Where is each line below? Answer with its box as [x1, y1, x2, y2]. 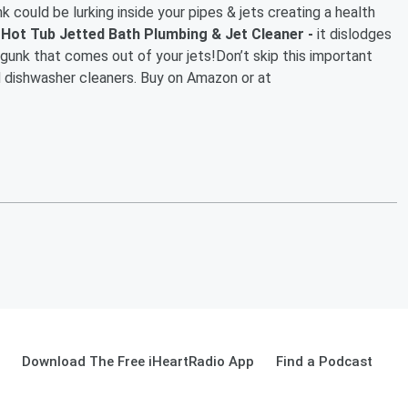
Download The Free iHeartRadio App [22, 352, 254, 370]
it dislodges [317, 25, 392, 43]
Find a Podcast [276, 352, 372, 370]
